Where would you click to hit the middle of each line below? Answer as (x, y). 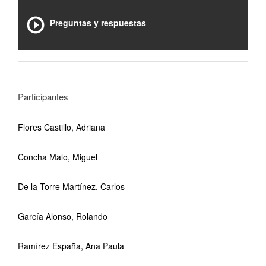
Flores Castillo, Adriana (61, 127)
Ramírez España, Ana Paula (71, 246)
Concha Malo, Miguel (58, 157)
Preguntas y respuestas (98, 23)
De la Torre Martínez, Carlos (71, 186)
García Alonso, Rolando (63, 216)
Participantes (43, 96)
